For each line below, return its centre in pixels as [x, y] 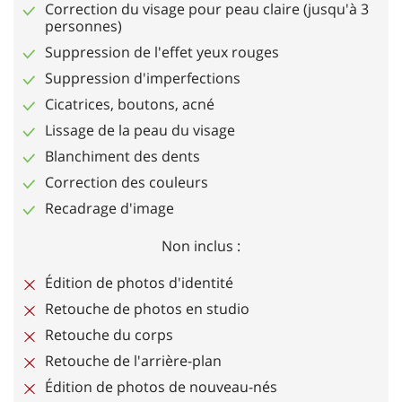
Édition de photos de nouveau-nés [161, 387]
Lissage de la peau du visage [140, 130]
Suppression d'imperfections [143, 78]
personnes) [83, 26]
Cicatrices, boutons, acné [130, 104]
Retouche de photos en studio [147, 309]
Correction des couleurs [127, 182]
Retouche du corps [109, 335]
